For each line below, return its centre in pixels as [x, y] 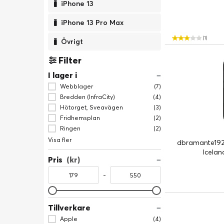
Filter [70, 60]
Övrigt [72, 41]
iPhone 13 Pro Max [92, 22]
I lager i [62, 75]
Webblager [76, 86]
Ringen [70, 128]
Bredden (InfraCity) [87, 97]
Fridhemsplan [80, 118]
